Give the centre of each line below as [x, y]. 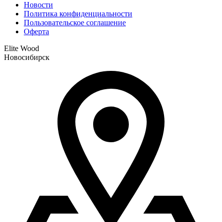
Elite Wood [22, 48]
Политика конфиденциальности [78, 13]
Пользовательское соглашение [75, 22]
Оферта [36, 31]
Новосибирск [27, 57]
